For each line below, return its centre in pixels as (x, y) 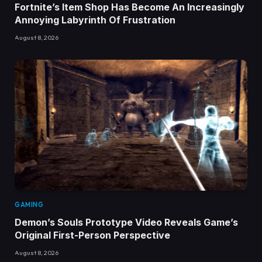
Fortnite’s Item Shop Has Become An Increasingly (130, 7)
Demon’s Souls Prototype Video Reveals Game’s (126, 223)
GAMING (29, 205)
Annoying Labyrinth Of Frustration (95, 20)
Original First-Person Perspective (92, 235)
